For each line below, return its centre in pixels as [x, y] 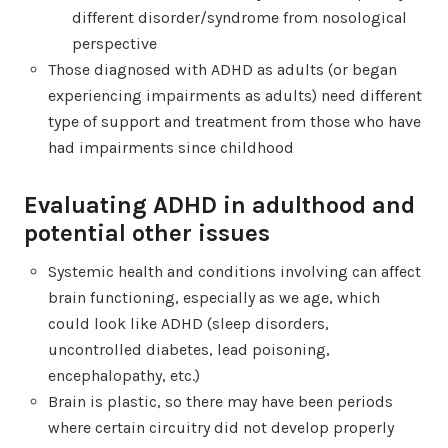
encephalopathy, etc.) [124, 375]
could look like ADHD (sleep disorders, [188, 323]
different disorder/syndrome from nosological [239, 17]
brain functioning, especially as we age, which [214, 297]
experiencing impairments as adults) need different [235, 95]
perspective [114, 43]
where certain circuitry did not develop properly [221, 427]
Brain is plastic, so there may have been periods [220, 401]
